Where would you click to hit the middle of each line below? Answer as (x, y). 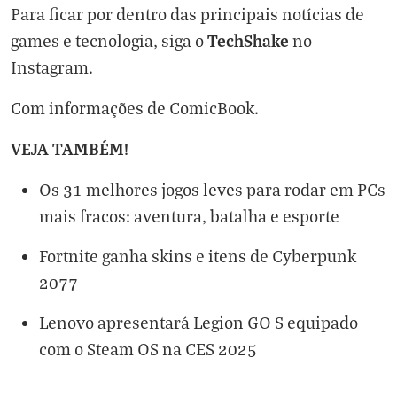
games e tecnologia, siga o (109, 40)
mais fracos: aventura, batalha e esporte (189, 216)
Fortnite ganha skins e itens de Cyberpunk (198, 256)
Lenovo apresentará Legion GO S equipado (198, 322)
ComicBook (212, 108)
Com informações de (90, 108)
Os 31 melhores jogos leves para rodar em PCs (212, 189)
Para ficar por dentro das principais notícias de (187, 14)
